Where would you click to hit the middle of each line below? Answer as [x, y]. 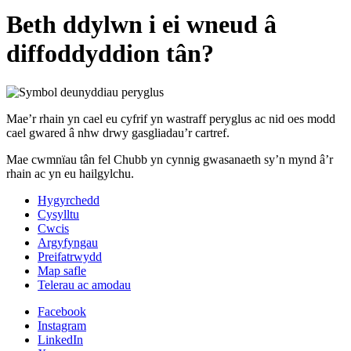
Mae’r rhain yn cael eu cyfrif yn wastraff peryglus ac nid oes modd [171, 118]
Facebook [62, 311]
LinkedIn [60, 339]
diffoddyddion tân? [110, 54]
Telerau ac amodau [84, 284]
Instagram [62, 325]
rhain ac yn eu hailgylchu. [70, 173]
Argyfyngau [68, 242]
